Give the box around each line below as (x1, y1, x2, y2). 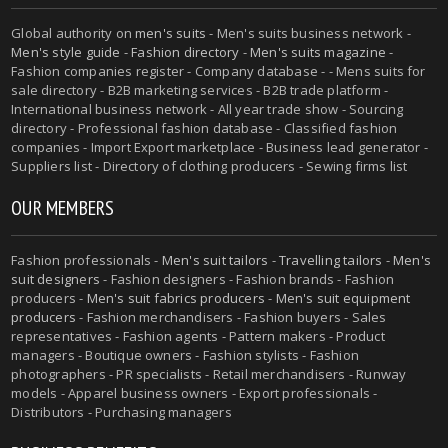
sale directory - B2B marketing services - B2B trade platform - (11, 80, 389, 99)
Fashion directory (131, 42, 240, 61)
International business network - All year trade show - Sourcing (11, 99, 404, 118)
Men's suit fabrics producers (86, 288, 266, 307)
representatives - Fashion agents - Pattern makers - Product (11, 326, 385, 345)
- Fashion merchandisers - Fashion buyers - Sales (75, 307, 387, 326)
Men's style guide (11, 42, 121, 61)
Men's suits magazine (250, 42, 386, 61)
